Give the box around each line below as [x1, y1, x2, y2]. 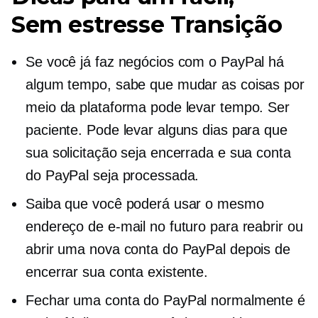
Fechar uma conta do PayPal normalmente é [26, 292, 305, 308]
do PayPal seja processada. [26, 168, 199, 183]
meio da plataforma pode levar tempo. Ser [26, 99, 290, 115]
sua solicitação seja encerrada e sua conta [26, 145, 291, 160]
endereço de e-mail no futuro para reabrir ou [26, 219, 303, 234]
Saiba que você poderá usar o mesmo [26, 196, 264, 212]
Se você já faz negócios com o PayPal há [26, 54, 285, 70]
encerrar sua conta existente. [26, 264, 209, 280]
